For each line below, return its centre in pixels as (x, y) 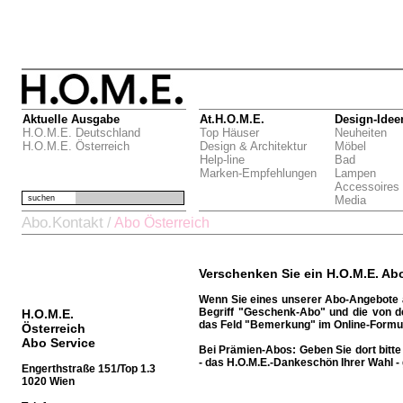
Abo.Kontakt (63, 223)
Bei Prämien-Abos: (248, 350)
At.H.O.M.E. (232, 119)
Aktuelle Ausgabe (71, 119)
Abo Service (58, 343)
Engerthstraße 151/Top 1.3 (89, 369)
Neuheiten (361, 133)
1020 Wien (48, 381)
